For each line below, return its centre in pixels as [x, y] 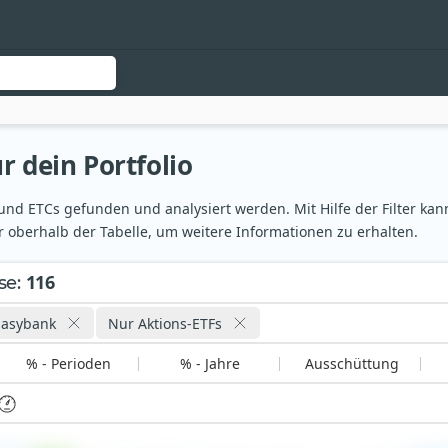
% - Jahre [210, 364]
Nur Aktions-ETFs [165, 323]
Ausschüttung [351, 364]
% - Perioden [69, 364]
